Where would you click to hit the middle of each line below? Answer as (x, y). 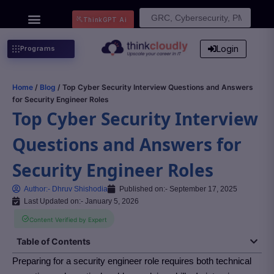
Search (151, 12)
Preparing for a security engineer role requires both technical (132, 261)
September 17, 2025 (203, 189)
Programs (38, 48)
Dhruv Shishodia (79, 189)
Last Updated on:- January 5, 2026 (81, 201)
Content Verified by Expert (68, 220)
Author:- (37, 189)
